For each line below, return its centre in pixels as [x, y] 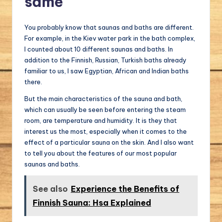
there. [33, 82]
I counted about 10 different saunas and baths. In [99, 49]
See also [50, 189]
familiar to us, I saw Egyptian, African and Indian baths [107, 71]
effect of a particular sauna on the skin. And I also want [109, 142]
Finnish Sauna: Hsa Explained [92, 203]
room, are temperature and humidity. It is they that [101, 121]
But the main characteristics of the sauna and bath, [103, 99]
